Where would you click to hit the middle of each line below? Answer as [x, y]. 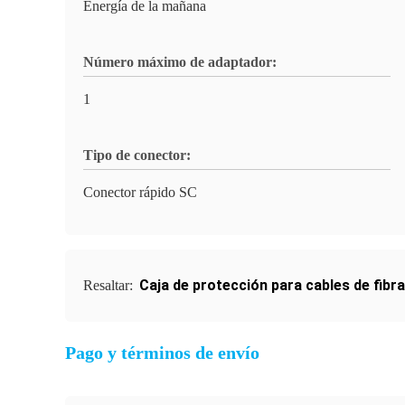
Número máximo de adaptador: [180, 62]
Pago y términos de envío [162, 353]
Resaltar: [110, 285]
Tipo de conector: [137, 155]
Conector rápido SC [140, 192]
